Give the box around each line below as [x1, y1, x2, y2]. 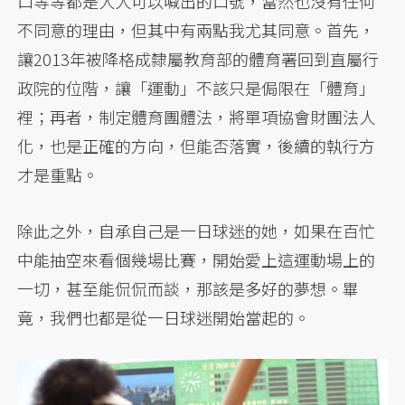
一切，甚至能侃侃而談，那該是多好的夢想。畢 [17, 276, 360, 300]
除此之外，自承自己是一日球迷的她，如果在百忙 [17, 218, 376, 242]
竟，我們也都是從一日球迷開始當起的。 [17, 305, 311, 329]
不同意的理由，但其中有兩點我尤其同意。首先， [17, 17, 376, 42]
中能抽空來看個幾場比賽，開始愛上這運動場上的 [17, 247, 376, 271]
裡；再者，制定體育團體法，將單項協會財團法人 [17, 104, 376, 128]
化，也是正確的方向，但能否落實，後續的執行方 [17, 133, 376, 157]
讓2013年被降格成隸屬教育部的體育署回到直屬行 [17, 46, 380, 71]
